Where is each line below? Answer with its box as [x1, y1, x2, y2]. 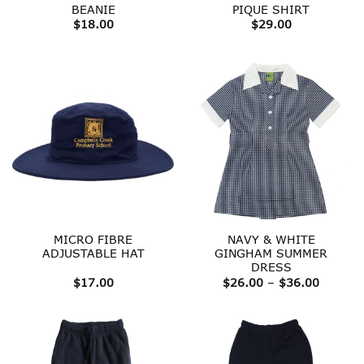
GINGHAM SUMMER [214, 246, 327, 261]
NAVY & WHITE [227, 232, 315, 247]
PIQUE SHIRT [232, 2, 310, 16]
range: [318, 284, 356, 299]
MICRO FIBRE [54, 232, 132, 247]
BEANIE [71, 2, 115, 16]
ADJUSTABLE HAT [41, 246, 145, 261]
